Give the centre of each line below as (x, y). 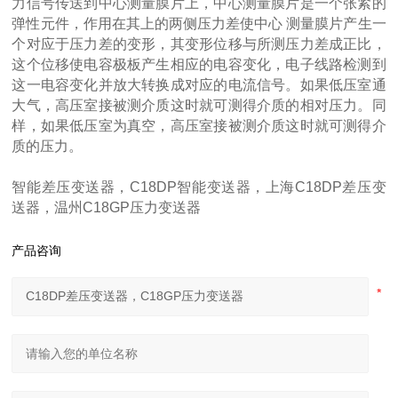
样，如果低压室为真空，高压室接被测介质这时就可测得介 (199, 126)
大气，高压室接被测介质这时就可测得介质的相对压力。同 (199, 106)
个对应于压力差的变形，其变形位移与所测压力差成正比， (199, 44)
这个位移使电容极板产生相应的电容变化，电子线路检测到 (199, 65)
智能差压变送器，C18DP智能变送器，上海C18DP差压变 (199, 187)
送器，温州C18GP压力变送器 (107, 208)
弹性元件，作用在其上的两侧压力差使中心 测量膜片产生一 (199, 24)
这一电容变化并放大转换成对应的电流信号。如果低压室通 (199, 85)
